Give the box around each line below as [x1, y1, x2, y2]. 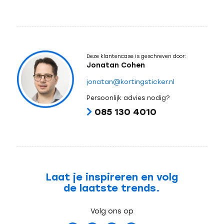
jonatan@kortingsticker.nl [86, 77, 174, 85]
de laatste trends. [63, 182, 160, 194]
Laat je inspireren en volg [45, 171, 178, 183]
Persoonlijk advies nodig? [86, 94, 169, 101]
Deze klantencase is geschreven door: [86, 52, 186, 59]
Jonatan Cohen [86, 60, 145, 69]
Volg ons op [90, 207, 133, 216]
